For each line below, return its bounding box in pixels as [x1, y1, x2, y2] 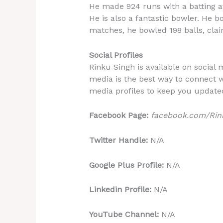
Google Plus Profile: [89, 160, 166, 170]
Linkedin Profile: [89, 185, 154, 195]
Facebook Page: [89, 111, 148, 120]
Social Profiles [89, 50, 143, 60]
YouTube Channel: [89, 209, 161, 219]
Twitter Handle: [89, 135, 150, 145]
